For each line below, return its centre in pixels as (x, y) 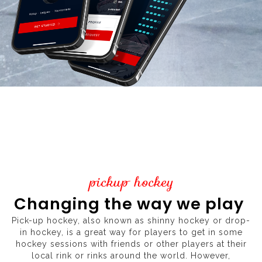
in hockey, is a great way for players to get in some (131, 232)
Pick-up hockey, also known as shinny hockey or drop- (131, 221)
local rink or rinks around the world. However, (131, 256)
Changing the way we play (131, 204)
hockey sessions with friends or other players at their (131, 244)
